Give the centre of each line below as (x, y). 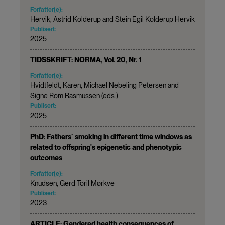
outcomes (46, 157)
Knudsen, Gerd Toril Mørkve (72, 183)
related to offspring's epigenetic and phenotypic (106, 147)
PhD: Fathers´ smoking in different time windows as (111, 136)
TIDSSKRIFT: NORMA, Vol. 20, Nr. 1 (86, 60)
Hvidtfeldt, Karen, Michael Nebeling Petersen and (104, 85)
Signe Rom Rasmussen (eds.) (74, 96)
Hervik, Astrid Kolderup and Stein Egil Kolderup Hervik (113, 19)
